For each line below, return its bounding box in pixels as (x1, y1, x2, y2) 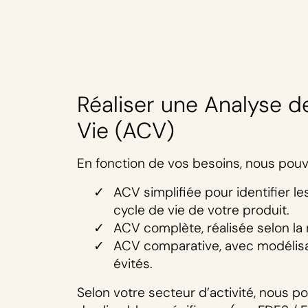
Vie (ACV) (77, 116, 175, 146)
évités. (113, 255, 153, 273)
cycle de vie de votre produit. (113, 201, 289, 219)
